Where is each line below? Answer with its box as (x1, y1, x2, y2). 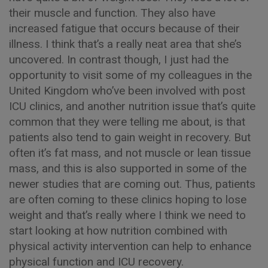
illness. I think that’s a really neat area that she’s (9, 37, 242, 51)
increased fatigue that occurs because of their (9, 22, 240, 36)
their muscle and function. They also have (9, 6, 215, 20)
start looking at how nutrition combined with (9, 224, 227, 238)
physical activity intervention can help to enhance (9, 239, 251, 254)
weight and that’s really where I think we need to (9, 208, 246, 223)
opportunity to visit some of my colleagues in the (9, 68, 252, 83)
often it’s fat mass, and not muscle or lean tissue (9, 146, 251, 160)
